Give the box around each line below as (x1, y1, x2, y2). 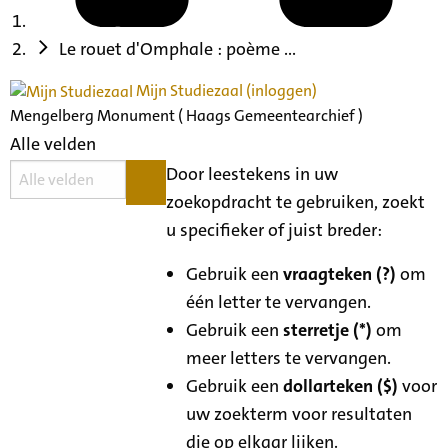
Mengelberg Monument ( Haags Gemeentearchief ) (10, 104, 363, 126)
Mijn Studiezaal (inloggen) (133, 79, 317, 101)
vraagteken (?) (283, 261, 397, 286)
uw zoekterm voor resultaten (186, 401, 413, 426)
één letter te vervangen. (186, 289, 372, 314)
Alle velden (10, 131, 96, 156)
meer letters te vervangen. (186, 345, 392, 370)
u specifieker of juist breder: (166, 217, 383, 242)
